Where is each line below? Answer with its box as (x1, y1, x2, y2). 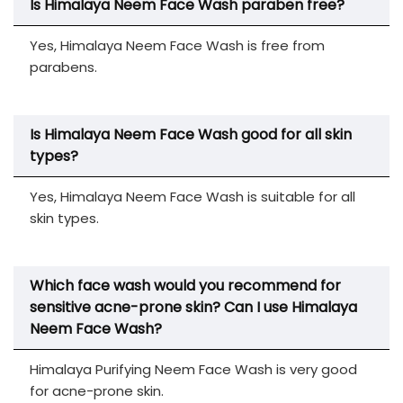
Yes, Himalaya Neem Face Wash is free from (30, 35, 325, 55)
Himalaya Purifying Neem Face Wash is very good (30, 359, 357, 379)
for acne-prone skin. (30, 381, 164, 400)
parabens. (30, 57, 97, 76)
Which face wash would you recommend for (30, 274, 341, 296)
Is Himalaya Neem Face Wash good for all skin (30, 123, 352, 145)
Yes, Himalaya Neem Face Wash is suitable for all (30, 186, 355, 206)
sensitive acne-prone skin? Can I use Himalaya (30, 296, 357, 318)
